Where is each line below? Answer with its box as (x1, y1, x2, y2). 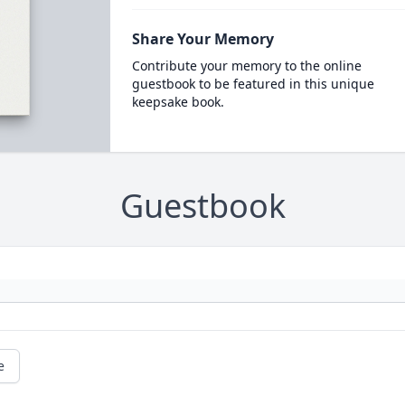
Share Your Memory (131, 29, 274, 49)
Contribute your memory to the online (131, 57, 362, 74)
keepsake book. (131, 93, 224, 110)
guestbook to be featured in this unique (131, 75, 374, 92)
